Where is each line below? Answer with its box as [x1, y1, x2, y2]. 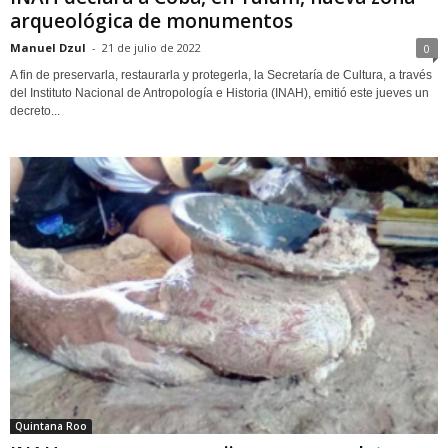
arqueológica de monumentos [10, 8, 293, 35]
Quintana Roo [15, 418, 87, 433]
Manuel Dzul [10, 40, 86, 56]
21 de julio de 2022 [102, 40, 201, 56]
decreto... [10, 104, 60, 119]
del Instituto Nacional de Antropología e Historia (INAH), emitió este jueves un [10, 86, 429, 101]
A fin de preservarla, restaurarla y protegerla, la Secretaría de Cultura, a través [10, 68, 432, 83]
